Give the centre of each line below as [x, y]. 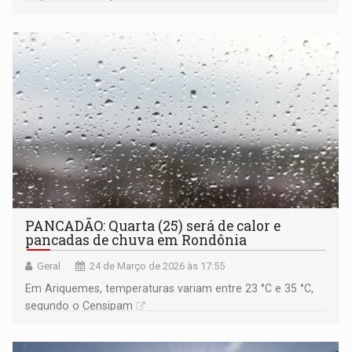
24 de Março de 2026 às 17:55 [158, 266]
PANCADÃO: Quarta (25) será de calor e [153, 226]
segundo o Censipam [79, 306]
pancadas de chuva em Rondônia [136, 240]
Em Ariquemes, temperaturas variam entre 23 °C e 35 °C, [170, 289]
